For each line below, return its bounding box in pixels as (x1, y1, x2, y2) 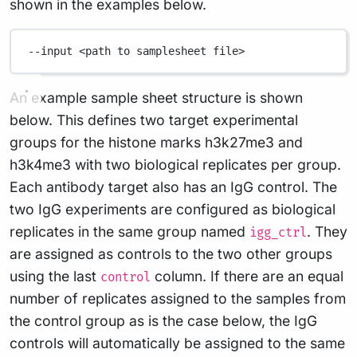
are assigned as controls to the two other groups (10, 245, 332, 262)
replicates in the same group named (10, 222, 249, 240)
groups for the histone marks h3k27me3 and (10, 133, 303, 151)
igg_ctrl (249, 225, 307, 241)
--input (28, 45, 73, 58)
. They (307, 222, 347, 240)
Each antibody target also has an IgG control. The (10, 178, 337, 195)
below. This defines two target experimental (10, 111, 298, 128)
